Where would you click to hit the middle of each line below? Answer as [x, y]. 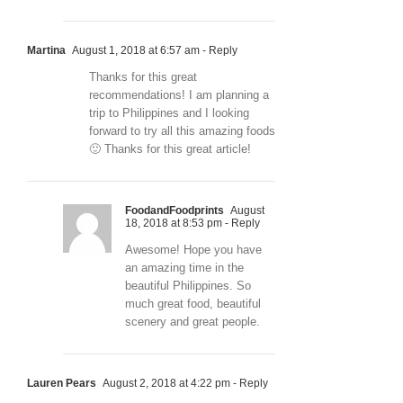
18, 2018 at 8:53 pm [174, 223]
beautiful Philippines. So [188, 285]
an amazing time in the [184, 267]
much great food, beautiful [193, 303]
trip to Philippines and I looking [169, 112]
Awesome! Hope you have [193, 249]
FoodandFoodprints [175, 210]
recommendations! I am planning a [179, 94]
